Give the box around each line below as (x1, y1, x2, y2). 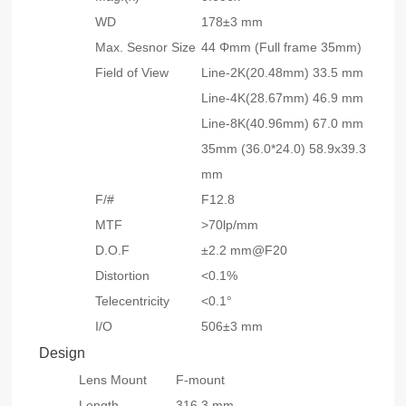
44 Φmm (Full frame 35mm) (201, 40, 362, 55)
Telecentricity (95, 294, 170, 309)
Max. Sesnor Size (95, 40, 197, 55)
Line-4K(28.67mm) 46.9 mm (201, 91, 364, 106)
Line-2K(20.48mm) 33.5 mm (201, 65, 364, 81)
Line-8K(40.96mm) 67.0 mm (201, 116, 364, 131)
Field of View (95, 65, 169, 81)
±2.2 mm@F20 (201, 243, 288, 258)
